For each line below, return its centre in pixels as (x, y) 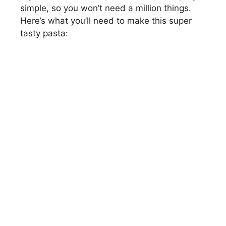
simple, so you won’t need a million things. (106, 8)
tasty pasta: (44, 33)
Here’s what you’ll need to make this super (106, 21)
